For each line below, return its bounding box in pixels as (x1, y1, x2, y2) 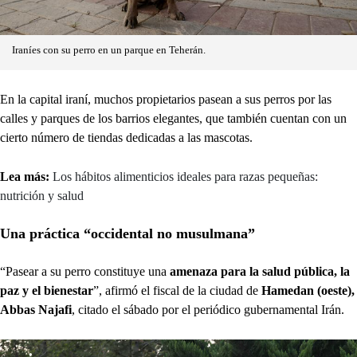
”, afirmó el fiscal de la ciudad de (93, 283, 261, 297)
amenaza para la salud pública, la (170, 264, 350, 278)
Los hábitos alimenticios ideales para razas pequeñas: (53, 169, 318, 183)
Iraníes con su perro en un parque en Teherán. (12, 44, 206, 56)
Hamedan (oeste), (261, 283, 355, 297)
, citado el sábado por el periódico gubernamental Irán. (72, 302, 344, 316)
